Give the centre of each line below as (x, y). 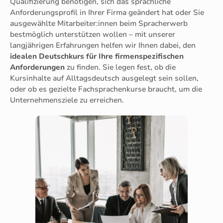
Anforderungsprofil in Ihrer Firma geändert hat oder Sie (107, 12)
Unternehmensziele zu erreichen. (67, 100)
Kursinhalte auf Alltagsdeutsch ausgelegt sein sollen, (104, 78)
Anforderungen (37, 67)
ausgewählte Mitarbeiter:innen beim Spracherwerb (99, 23)
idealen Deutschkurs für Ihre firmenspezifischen (97, 56)
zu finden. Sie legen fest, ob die (120, 67)
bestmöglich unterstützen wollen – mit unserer (93, 34)
